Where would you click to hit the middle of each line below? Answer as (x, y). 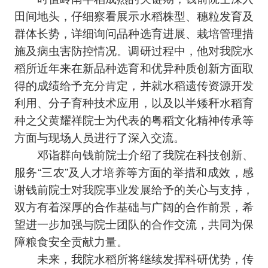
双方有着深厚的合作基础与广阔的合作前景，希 (134, 206)
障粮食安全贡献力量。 (71, 241)
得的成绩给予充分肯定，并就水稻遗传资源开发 (134, 85)
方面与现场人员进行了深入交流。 (99, 137)
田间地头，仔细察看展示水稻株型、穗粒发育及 (134, 16)
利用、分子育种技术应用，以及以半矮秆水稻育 (134, 102)
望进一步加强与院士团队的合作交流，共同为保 (134, 224)
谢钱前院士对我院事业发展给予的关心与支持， (134, 189)
